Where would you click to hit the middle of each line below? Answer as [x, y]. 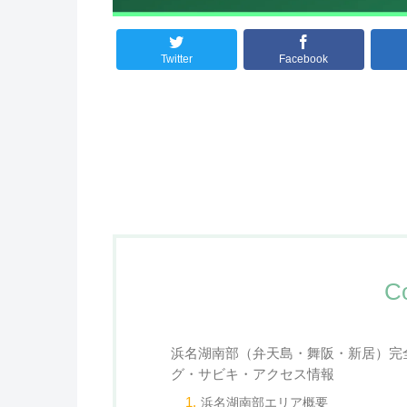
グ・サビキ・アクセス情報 [253, 374]
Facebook [303, 60]
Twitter [176, 60]
